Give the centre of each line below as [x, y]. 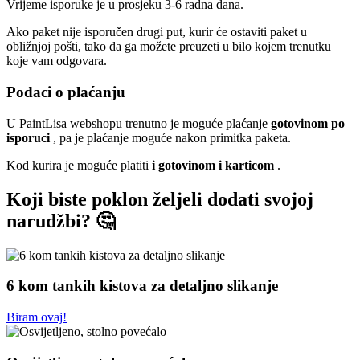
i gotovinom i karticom [211, 165]
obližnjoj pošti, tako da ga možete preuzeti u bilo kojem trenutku [169, 47]
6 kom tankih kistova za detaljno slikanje [142, 286]
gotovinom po [308, 123]
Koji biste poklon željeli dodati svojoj [160, 199]
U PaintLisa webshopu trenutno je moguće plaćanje [139, 123]
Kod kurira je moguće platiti [78, 165]
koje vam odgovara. [57, 61]
